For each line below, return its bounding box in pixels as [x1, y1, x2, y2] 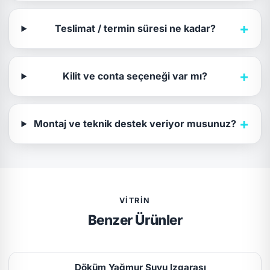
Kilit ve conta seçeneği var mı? [63, 70, 208, 83]
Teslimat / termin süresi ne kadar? [54, 22, 216, 35]
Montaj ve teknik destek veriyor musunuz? [34, 118, 237, 130]
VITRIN [119, 196, 151, 206]
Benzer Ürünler [87, 212, 183, 228]
